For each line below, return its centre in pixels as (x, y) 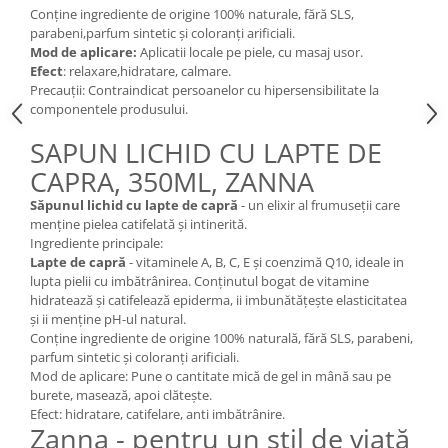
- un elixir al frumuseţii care (319, 205)
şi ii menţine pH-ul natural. (108, 319)
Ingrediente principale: (96, 243)
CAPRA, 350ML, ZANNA (172, 181)
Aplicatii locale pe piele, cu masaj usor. (251, 52)
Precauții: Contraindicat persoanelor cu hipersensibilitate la (204, 90)
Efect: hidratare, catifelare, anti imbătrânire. (157, 414)
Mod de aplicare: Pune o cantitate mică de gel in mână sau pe (210, 376)
